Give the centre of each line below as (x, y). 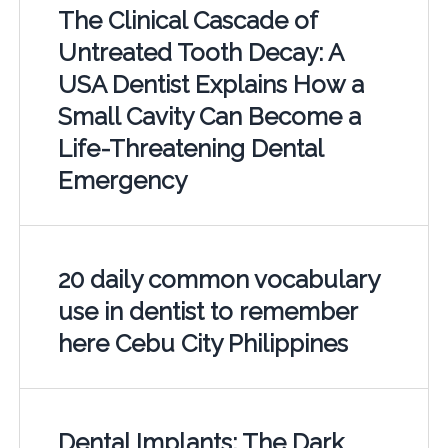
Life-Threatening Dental (190, 149)
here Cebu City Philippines (202, 344)
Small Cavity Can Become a (209, 117)
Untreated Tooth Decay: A (200, 53)
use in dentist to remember (207, 312)
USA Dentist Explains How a (210, 85)
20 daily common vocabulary (218, 280)
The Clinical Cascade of (187, 21)
